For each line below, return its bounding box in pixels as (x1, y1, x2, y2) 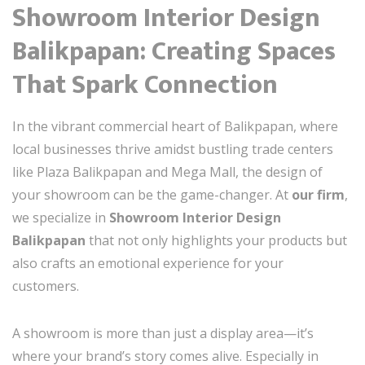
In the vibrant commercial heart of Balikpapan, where (12, 117, 338, 135)
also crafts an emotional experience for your (12, 253, 284, 272)
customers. (12, 276, 79, 295)
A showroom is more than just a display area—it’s (12, 323, 314, 342)
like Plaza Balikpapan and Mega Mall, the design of (12, 162, 323, 181)
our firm (292, 185, 345, 204)
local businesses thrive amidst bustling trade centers (12, 139, 333, 158)
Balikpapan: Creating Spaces (12, 29, 336, 73)
